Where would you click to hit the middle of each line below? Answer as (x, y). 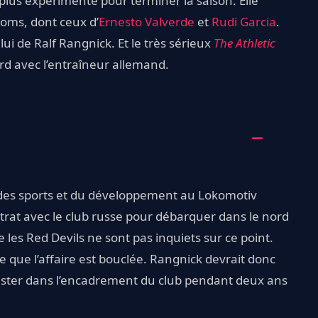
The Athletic (245, 43)
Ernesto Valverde (147, 21)
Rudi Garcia (244, 21)
